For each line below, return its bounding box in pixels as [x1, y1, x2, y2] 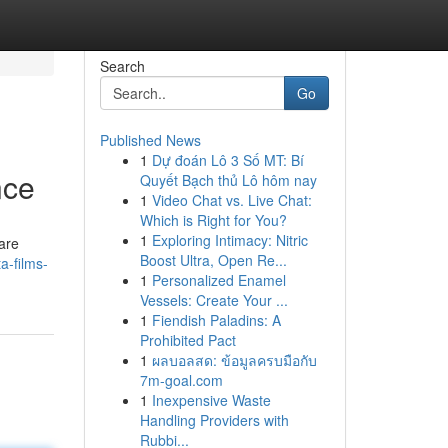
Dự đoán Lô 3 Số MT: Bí [151, 150, 304, 170]
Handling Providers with [139, 410, 289, 430]
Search [99, 56, 145, 76]
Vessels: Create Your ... [139, 290, 288, 310]
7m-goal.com [139, 370, 223, 390]
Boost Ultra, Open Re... [139, 250, 287, 270]
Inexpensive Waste [151, 390, 271, 410]
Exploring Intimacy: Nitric [151, 230, 308, 250]
